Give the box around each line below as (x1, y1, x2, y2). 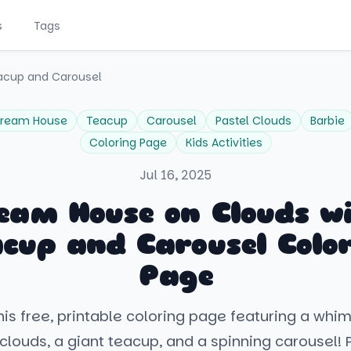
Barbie (310, 113, 345, 128)
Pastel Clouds (215, 113, 291, 128)
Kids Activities (185, 135, 262, 150)
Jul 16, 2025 (139, 166, 212, 184)
